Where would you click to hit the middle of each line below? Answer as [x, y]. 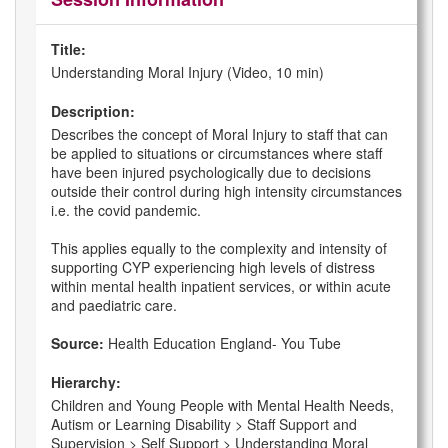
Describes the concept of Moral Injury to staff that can [219, 134]
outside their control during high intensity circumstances [226, 191]
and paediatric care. [114, 305]
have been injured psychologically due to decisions [211, 172]
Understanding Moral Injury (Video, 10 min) [187, 72]
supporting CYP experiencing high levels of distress [213, 267]
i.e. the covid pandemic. [126, 210]
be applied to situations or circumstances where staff [216, 153]
